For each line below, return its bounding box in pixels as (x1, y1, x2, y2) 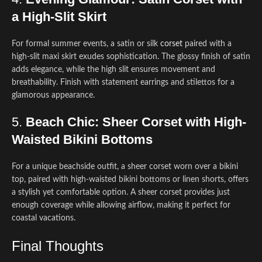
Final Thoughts (12, 238, 104, 254)
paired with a (182, 40, 232, 48)
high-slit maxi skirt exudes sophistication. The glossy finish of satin (12, 53, 250, 61)
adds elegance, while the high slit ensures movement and (12, 65, 215, 74)
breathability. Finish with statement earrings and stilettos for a (12, 78, 235, 87)
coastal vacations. (12, 214, 75, 222)
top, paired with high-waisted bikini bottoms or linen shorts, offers (12, 175, 249, 184)
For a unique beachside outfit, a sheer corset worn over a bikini (12, 163, 238, 171)
